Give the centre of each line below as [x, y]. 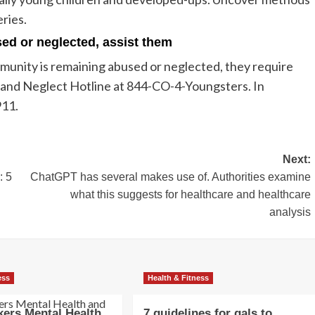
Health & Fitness [178, 278]
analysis [290, 212]
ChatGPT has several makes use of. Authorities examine [170, 177]
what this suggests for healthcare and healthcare [190, 195]
